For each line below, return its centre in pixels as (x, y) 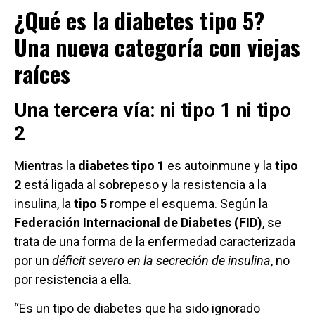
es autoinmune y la (220, 166)
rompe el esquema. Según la (187, 204)
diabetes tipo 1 (121, 166)
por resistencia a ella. (73, 280)
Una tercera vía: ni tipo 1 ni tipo (153, 110)
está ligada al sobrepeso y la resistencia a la (144, 185)
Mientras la (46, 166)
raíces (42, 74)
